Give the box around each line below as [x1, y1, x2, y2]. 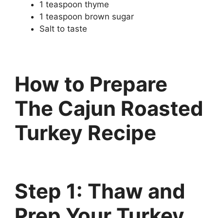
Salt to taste [39, 23, 87, 34]
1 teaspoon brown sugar [39, 11, 134, 21]
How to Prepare [15, 71, 167, 96]
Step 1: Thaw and [15, 179, 185, 203]
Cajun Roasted [58, 95, 203, 121]
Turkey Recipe [15, 120, 156, 145]
